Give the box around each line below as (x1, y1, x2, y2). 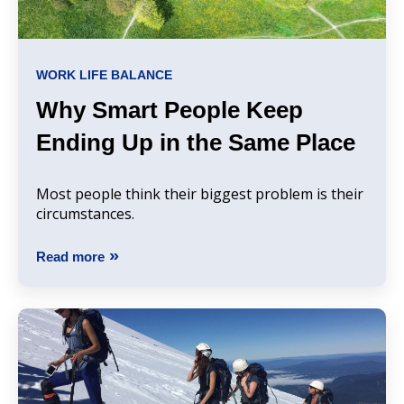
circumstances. (36, 203, 134, 224)
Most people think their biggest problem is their (36, 183, 363, 204)
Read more (36, 248, 105, 264)
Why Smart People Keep (36, 96, 303, 124)
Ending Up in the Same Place (36, 128, 355, 156)
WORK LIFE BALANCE (36, 67, 172, 82)
